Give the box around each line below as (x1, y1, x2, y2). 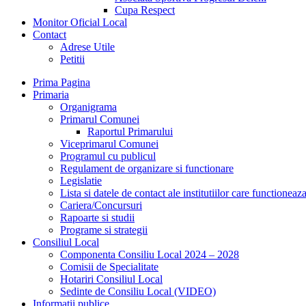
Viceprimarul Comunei (60, 138, 158, 150)
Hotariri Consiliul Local (60, 273, 163, 285)
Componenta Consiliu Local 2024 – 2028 (60, 249, 239, 260)
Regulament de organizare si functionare (60, 163, 234, 174)
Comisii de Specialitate (60, 261, 158, 273)
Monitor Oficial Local (33, 16, 127, 28)
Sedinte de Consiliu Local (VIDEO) (60, 286, 216, 297)
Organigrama (60, 101, 117, 113)
